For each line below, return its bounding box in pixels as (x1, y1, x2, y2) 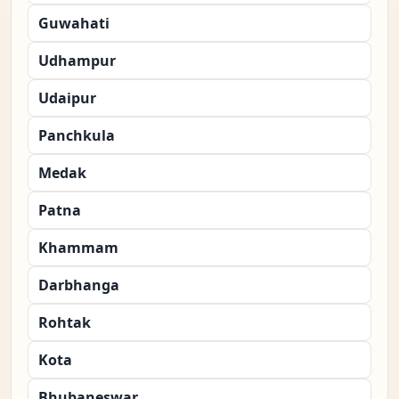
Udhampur (38, 51, 116, 71)
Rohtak (38, 313, 91, 333)
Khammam (38, 238, 118, 258)
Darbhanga (38, 275, 119, 296)
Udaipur (38, 88, 96, 109)
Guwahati (38, 13, 110, 34)
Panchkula (38, 126, 115, 146)
